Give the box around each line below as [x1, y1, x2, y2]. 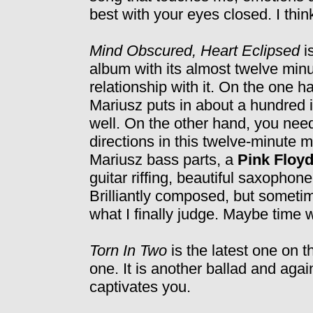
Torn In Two [89, 242, 167, 259]
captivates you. [89, 278, 191, 296]
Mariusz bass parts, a [89, 151, 238, 168]
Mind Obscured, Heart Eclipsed [89, 42, 304, 59]
